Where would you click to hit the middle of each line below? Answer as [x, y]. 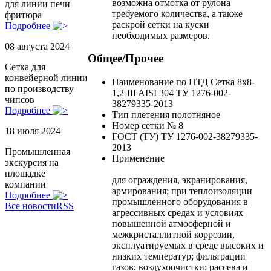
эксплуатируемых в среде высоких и [188, 246]
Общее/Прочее [126, 59]
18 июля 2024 [33, 131]
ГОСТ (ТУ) [135, 137]
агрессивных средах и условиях [178, 213]
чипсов [20, 100]
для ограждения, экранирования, [180, 180]
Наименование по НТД [160, 82]
